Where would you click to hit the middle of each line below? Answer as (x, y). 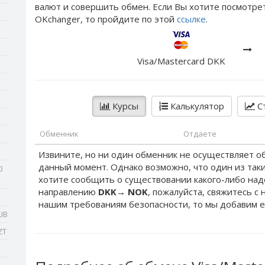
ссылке (191, 19)
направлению (68, 192)
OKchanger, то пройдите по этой (106, 19)
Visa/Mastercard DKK (181, 61)
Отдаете (200, 134)
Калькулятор (196, 106)
